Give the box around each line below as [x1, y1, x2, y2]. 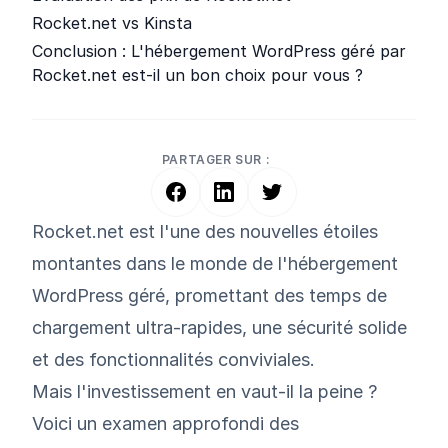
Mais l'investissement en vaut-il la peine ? [32, 381, 377, 402]
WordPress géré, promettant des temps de [32, 285, 387, 306]
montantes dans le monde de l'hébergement [32, 253, 398, 274]
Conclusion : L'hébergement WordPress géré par [32, 41, 406, 61]
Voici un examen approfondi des [32, 413, 299, 434]
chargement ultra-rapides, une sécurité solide [32, 317, 407, 338]
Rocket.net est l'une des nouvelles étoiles [32, 221, 378, 242]
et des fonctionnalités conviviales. [32, 349, 315, 370]
